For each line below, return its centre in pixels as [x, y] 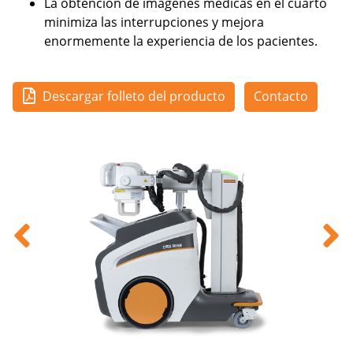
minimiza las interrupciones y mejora [154, 22]
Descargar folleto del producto [134, 96]
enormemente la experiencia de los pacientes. [181, 41]
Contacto [281, 96]
